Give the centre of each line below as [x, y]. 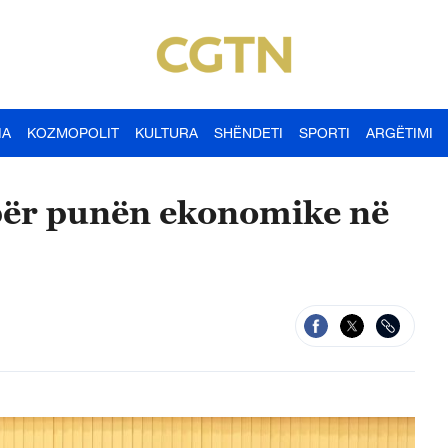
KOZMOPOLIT [73, 132]
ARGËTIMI [399, 132]
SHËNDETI [248, 132]
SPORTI [324, 132]
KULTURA [166, 132]
